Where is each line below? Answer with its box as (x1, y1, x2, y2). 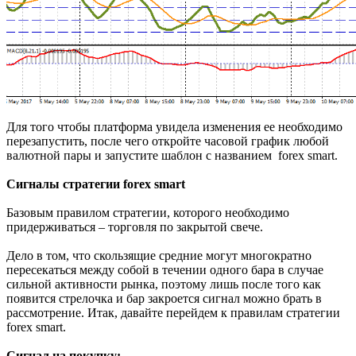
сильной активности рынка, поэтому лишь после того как (6, 277, 321, 292)
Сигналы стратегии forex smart (6, 177, 185, 192)
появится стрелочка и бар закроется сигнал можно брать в (6, 292, 322, 306)
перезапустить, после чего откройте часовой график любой (6, 134, 329, 149)
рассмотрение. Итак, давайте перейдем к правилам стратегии (6, 306, 340, 320)
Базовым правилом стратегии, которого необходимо (6, 206, 289, 220)
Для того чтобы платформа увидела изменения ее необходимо (6, 120, 342, 134)
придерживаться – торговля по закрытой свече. (6, 220, 263, 234)
